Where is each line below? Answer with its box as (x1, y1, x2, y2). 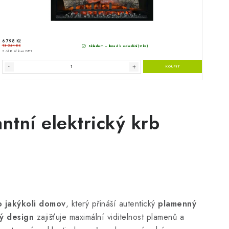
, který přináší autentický (65, 197, 158, 210)
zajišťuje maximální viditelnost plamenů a (34, 211, 184, 223)
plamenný (158, 197, 196, 210)
